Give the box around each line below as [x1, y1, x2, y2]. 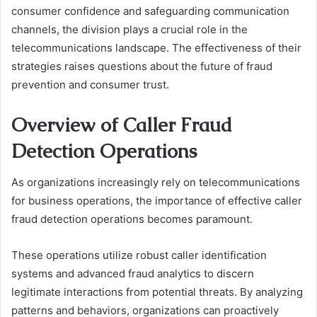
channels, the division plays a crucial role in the [11, 22, 248, 36]
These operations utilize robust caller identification [11, 248, 267, 263]
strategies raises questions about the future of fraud [11, 59, 272, 73]
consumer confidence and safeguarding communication [11, 4, 289, 18]
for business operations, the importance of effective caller [11, 194, 302, 208]
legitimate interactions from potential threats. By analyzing [11, 285, 303, 299]
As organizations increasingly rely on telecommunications [11, 175, 300, 190]
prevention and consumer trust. [11, 77, 169, 91]
